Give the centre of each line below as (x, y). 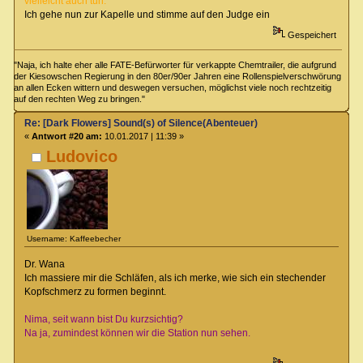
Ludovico (82, 157)
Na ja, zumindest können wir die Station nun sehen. (137, 333)
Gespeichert (310, 34)
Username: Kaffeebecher (74, 239)
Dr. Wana (44, 264)
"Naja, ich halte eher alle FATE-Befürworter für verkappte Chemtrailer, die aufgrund (175, 64)
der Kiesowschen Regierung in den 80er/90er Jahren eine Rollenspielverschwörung (178, 76)
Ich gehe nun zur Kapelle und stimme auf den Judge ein (147, 15)
